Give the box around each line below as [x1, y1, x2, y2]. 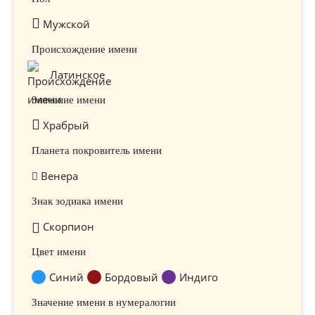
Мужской [40, 17, 90, 31]
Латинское [50, 67, 105, 82]
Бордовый [105, 270, 158, 284]
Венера [38, 169, 78, 183]
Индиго [179, 270, 218, 284]
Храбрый [43, 118, 89, 132]
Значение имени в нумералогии [32, 297, 176, 308]
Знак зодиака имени [32, 195, 123, 207]
